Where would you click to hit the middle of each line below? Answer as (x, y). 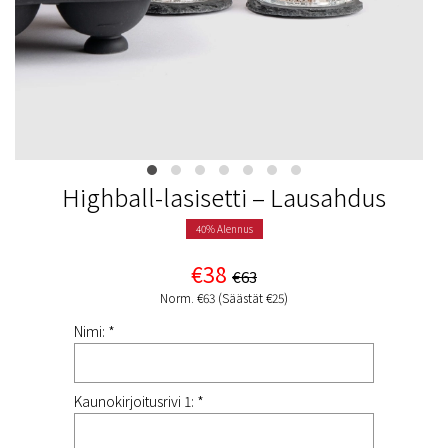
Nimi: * (94, 331)
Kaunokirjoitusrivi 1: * (139, 401)
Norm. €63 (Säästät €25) (224, 297)
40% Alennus (224, 228)
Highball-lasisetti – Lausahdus (224, 196)
